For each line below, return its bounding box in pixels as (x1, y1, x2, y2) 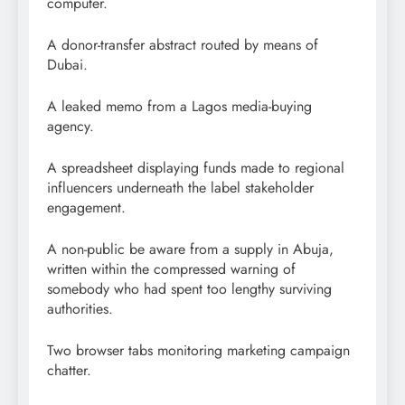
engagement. (47, 196, 126, 218)
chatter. (47, 359, 91, 381)
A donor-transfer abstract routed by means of (47, 33, 318, 55)
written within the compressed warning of (47, 258, 296, 279)
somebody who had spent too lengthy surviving (47, 278, 332, 299)
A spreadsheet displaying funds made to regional (47, 156, 344, 178)
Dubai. (47, 53, 88, 75)
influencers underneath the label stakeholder (47, 176, 314, 198)
